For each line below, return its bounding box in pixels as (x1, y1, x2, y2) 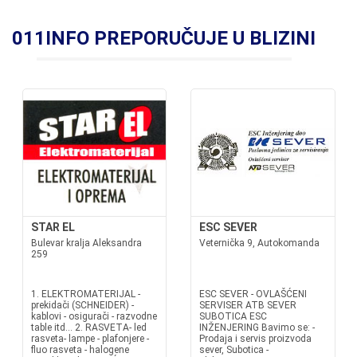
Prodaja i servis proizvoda (199, 333, 312, 344)
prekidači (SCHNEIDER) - (30, 300, 134, 311)
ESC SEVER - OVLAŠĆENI (199, 288, 307, 300)
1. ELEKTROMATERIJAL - (30, 288, 140, 300)
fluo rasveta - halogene (30, 344, 129, 355)
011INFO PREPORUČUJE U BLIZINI (12, 27, 316, 49)
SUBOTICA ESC (199, 311, 267, 322)
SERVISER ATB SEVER (199, 300, 296, 311)
